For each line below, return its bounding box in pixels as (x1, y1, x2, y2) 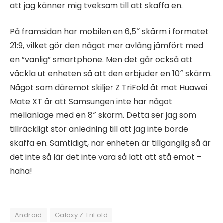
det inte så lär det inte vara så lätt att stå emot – (10, 151, 202, 163)
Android (15, 210, 42, 220)
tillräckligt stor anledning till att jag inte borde (10, 123, 188, 135)
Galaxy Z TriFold (54, 210, 108, 220)
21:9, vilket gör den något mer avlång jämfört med (10, 40, 203, 52)
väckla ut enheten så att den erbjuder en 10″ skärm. (10, 68, 212, 80)
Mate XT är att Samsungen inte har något (10, 96, 172, 108)
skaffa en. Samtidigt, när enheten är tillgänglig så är (10, 137, 211, 149)
